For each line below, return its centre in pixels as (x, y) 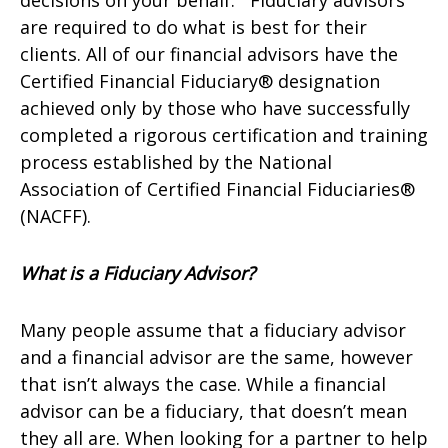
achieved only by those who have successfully (215, 108)
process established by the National (176, 162)
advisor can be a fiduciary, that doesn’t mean (213, 411)
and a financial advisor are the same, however (216, 357)
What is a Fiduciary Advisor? (137, 273)
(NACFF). (58, 216)
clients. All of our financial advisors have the (209, 54)
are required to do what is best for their (193, 27)
